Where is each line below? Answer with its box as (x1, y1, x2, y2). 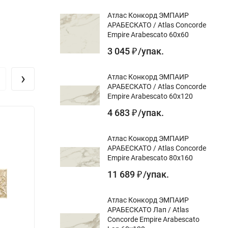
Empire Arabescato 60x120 (107, 92, 193, 100)
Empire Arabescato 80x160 (107, 153, 193, 162)
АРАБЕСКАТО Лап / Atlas (107, 205, 189, 214)
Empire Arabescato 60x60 (107, 30, 189, 39)
